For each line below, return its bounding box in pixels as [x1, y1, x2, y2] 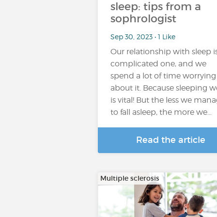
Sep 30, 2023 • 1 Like [110, 32, 175, 41]
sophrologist [110, 12, 176, 25]
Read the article [136, 135, 205, 145]
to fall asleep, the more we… [110, 108, 212, 117]
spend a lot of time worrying [110, 71, 216, 80]
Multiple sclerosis [100, 174, 159, 183]
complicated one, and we [110, 59, 206, 68]
